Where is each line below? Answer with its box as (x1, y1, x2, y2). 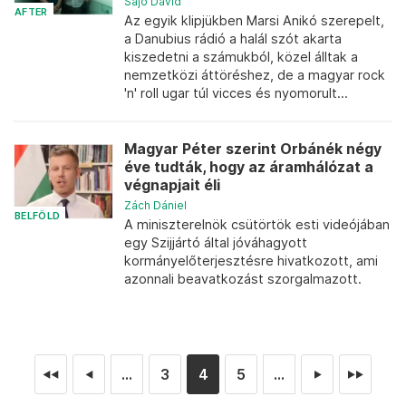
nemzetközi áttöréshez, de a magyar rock (124, 67, 385, 82)
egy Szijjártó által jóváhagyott (124, 235, 307, 250)
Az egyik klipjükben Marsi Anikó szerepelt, (124, 13, 384, 28)
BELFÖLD (14, 209, 61, 222)
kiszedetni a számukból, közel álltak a (124, 49, 358, 64)
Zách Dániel (124, 198, 187, 212)
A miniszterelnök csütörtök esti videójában (124, 217, 390, 232)
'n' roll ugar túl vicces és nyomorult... (124, 85, 348, 101)
